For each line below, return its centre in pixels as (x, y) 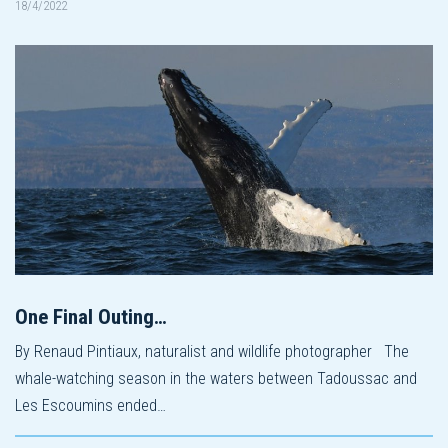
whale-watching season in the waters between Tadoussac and (216, 378)
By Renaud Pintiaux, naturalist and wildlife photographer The (212, 351)
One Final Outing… (91, 316)
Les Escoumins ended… (90, 405)
